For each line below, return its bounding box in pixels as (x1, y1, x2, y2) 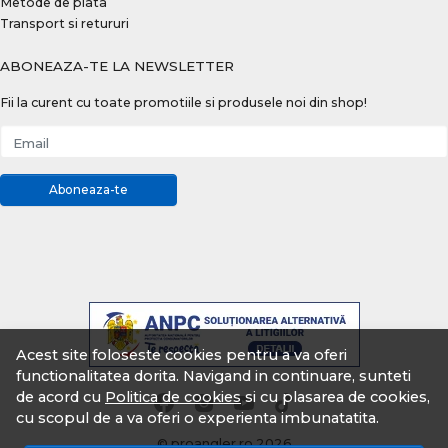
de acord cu (16, 388, 105, 406)
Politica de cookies (105, 388, 241, 406)
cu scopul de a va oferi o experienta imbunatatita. (16, 409, 379, 427)
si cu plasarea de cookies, (241, 388, 430, 406)
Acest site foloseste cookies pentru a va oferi (16, 346, 347, 364)
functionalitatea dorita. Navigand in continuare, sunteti (16, 367, 411, 385)
